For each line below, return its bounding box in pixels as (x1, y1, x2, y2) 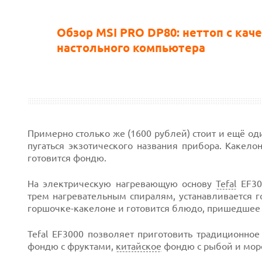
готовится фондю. (27, 153, 106, 163)
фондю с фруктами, (27, 241, 116, 251)
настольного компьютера (57, 41, 205, 54)
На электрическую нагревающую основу (27, 178, 216, 189)
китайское (116, 241, 161, 251)
